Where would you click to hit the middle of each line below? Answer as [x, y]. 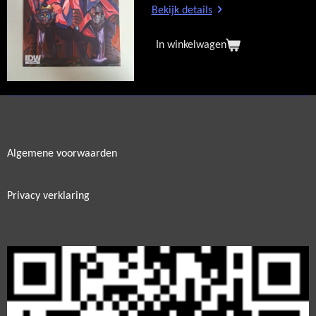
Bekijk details [182, 10]
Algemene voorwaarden [62, 154]
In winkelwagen [191, 45]
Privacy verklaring [48, 196]
